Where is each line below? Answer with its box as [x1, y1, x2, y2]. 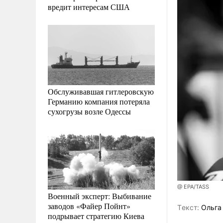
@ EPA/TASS [177, 183, 209, 191]
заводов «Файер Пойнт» [48, 200, 130, 211]
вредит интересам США [48, 1, 130, 12]
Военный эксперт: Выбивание [48, 190, 151, 201]
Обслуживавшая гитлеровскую [48, 86, 154, 97]
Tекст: [177, 203, 199, 212]
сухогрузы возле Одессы [48, 106, 131, 116]
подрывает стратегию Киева [48, 210, 144, 221]
